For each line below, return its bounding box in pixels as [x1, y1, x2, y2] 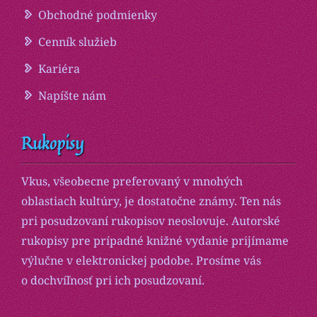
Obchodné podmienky [38, 7, 157, 23]
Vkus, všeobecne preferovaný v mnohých [21, 173, 243, 190]
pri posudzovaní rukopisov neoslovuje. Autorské [21, 213, 280, 229]
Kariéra [38, 61, 80, 77]
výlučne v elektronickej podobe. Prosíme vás [21, 253, 261, 269]
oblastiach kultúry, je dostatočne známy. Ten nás [21, 193, 281, 209]
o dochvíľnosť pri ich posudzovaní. [21, 272, 204, 289]
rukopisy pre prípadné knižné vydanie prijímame [21, 233, 289, 249]
